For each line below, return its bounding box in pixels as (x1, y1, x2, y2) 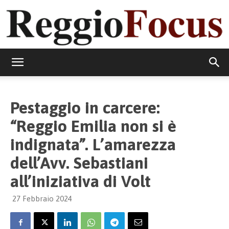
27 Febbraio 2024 (12, 194, 72, 203)
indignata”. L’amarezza (10, 134, 176, 154)
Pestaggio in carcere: (10, 98, 160, 117)
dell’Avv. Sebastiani (10, 153, 148, 172)
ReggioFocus (114, 66, 154, 75)
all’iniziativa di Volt (10, 171, 151, 191)
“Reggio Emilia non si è (10, 116, 176, 135)
